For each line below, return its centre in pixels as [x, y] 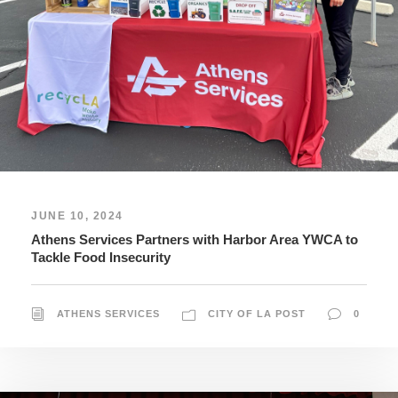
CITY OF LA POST [257, 314]
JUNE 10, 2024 [77, 216]
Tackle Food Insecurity [101, 258]
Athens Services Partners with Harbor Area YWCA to [195, 240]
